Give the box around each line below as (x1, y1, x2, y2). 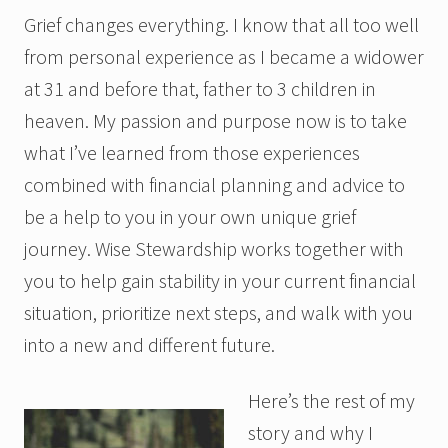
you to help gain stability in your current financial (24, 267, 416, 293)
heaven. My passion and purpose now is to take (24, 107, 407, 133)
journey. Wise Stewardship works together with (24, 235, 404, 261)
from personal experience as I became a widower (24, 43, 424, 69)
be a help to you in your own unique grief (24, 203, 356, 229)
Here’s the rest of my (248, 387, 415, 413)
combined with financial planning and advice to (24, 171, 405, 197)
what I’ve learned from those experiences (24, 139, 360, 165)
